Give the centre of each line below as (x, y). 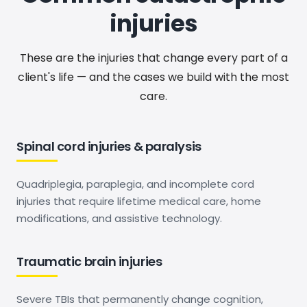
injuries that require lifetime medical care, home (139, 201)
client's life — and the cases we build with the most (153, 77)
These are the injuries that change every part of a (153, 58)
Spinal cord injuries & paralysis (109, 146)
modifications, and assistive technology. (119, 218)
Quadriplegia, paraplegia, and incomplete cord (135, 184)
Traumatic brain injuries (89, 261)
